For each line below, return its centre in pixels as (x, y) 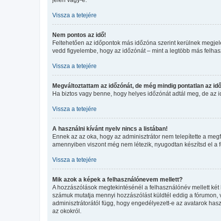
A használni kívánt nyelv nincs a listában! (110, 129)
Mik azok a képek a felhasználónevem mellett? (117, 179)
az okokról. (67, 211)
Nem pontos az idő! (79, 35)
